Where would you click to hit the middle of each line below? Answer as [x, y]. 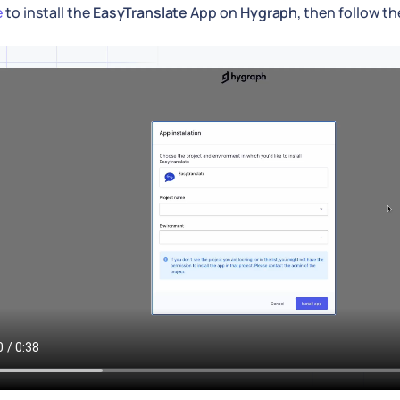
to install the [48, 12]
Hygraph [269, 12]
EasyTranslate [141, 12]
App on [214, 12]
